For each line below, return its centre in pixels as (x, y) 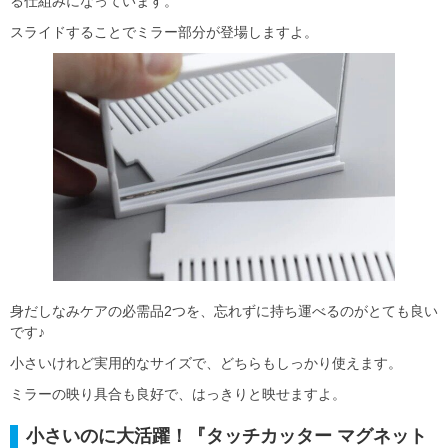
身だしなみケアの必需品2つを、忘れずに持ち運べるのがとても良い (224, 311)
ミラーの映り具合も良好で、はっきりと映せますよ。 (178, 394)
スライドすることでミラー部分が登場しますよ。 (164, 31)
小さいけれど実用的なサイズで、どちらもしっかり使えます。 (206, 363)
